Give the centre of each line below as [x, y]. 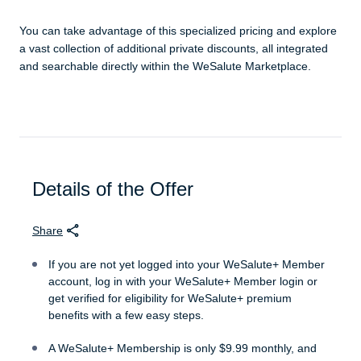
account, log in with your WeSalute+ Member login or [183, 282]
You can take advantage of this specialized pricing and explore [178, 31]
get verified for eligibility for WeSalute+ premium [170, 299]
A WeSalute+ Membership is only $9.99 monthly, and [183, 349]
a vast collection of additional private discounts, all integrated [174, 49]
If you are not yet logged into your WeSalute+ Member [187, 265]
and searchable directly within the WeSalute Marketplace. [165, 66]
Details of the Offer [113, 189]
